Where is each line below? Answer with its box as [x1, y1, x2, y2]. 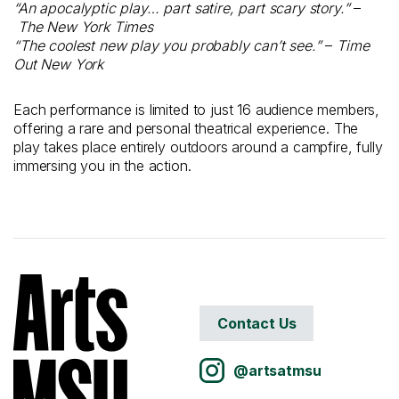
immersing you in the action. [13, 156, 191, 175]
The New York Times [17, 17, 153, 36]
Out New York [13, 54, 104, 73]
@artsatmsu [233, 361, 322, 379]
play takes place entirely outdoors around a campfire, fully [13, 137, 383, 156]
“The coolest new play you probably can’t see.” [13, 36, 322, 54]
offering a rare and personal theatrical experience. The [13, 118, 359, 137]
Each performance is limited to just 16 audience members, [13, 100, 380, 118]
